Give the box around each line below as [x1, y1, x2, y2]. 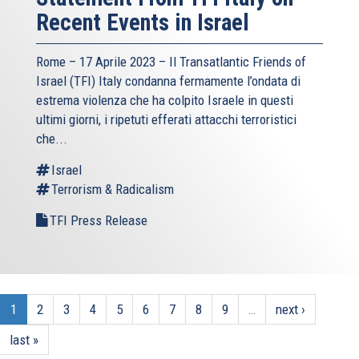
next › [276, 301, 305, 317]
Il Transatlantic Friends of [169, 53, 306, 70]
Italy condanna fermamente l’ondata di [95, 72, 301, 89]
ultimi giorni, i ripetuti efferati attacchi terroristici [36, 111, 296, 127]
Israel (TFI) [36, 72, 95, 89]
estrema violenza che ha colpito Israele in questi [36, 91, 293, 108]
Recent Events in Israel [36, 8, 249, 36]
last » [10, 331, 38, 348]
